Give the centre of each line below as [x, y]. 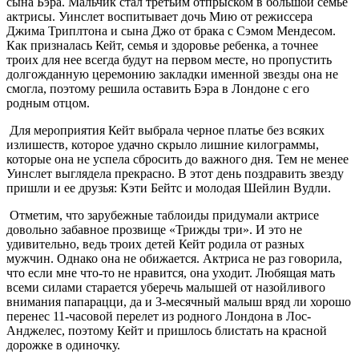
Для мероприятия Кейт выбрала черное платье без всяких [165, 131]
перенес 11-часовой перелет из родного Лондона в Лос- [159, 317]
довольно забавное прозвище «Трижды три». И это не [154, 230]
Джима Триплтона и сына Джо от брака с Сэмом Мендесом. [171, 31]
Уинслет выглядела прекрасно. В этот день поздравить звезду [175, 174]
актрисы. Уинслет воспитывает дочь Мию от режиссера [159, 17]
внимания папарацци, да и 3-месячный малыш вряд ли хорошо [179, 302]
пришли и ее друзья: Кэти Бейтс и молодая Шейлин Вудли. [169, 188]
